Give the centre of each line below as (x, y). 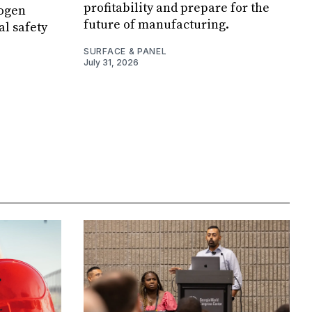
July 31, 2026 (111, 63)
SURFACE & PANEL (125, 52)
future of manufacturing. (156, 25)
